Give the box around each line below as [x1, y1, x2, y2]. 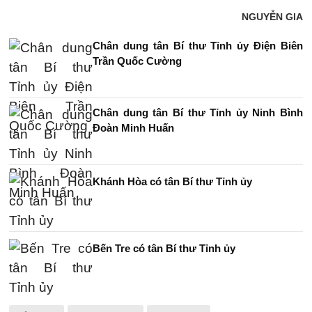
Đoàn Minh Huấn [93, 122, 174, 134]
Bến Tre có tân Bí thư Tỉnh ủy [93, 242, 235, 254]
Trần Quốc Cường [93, 55, 182, 67]
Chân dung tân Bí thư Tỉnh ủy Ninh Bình [93, 107, 303, 118]
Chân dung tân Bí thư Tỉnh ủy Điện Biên [93, 40, 303, 52]
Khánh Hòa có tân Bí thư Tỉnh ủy [93, 175, 252, 187]
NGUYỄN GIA [242, 11, 303, 22]
